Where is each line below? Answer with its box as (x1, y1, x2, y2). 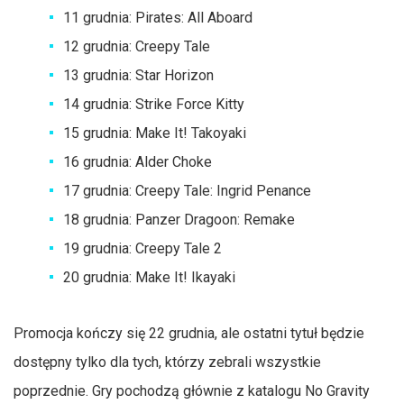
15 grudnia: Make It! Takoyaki (63, 124, 246, 142)
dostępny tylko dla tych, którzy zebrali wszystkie (14, 353, 321, 371)
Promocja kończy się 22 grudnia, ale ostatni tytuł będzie (14, 324, 364, 342)
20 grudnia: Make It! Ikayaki (63, 268, 235, 286)
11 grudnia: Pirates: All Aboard (63, 8, 252, 26)
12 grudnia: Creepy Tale (63, 37, 210, 55)
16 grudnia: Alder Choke (63, 152, 212, 170)
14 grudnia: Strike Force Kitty (63, 95, 244, 113)
